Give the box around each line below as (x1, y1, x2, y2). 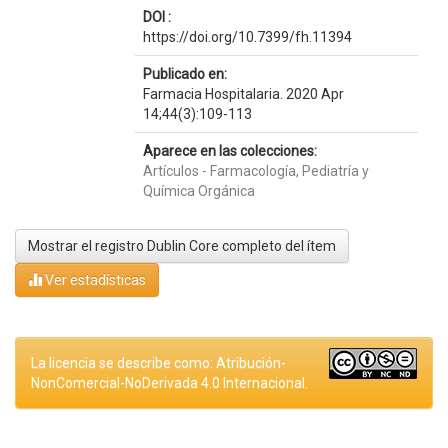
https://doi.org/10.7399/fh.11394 (142, 29, 352, 45)
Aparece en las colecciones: (142, 143, 317, 159)
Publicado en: (142, 66, 227, 82)
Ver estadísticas (42, 272, 146, 288)
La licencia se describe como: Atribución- (31, 355, 286, 371)
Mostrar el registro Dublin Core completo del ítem (28, 238, 336, 254)
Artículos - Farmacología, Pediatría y (142, 163, 369, 179)
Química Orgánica (142, 183, 255, 199)
